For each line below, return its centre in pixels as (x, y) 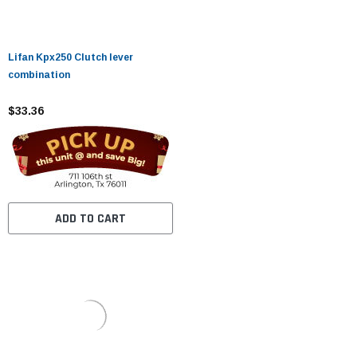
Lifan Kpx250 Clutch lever (71, 58)
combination (39, 75)
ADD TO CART (90, 219)
